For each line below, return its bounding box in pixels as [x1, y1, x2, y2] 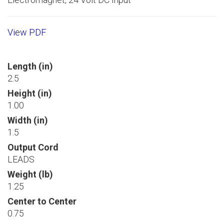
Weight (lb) [7, 168, 53, 179]
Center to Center [7, 195, 76, 206]
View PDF [7, 26, 46, 37]
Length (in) [7, 60, 53, 71]
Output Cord [7, 141, 58, 152]
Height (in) [7, 87, 52, 98]
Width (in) [7, 114, 48, 125]
